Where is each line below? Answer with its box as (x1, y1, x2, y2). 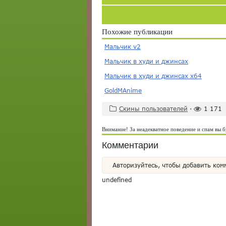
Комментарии (102, 140, 158, 150)
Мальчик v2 (104, 43, 141, 50)
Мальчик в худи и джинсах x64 (104, 72, 202, 80)
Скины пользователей (119, 105, 188, 112)
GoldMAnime (104, 87, 142, 94)
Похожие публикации (102, 28, 173, 36)
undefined (102, 176, 132, 184)
